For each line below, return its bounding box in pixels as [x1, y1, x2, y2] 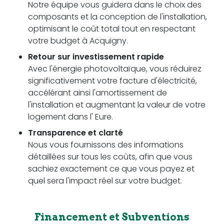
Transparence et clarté [28, 126, 123, 138]
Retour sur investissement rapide [28, 50, 164, 62]
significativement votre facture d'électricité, [28, 74, 197, 86]
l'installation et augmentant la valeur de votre [28, 98, 205, 110]
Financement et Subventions [34, 210, 189, 223]
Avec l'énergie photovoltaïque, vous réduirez [28, 62, 201, 74]
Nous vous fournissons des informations [28, 138, 183, 150]
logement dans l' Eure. [28, 110, 113, 122]
